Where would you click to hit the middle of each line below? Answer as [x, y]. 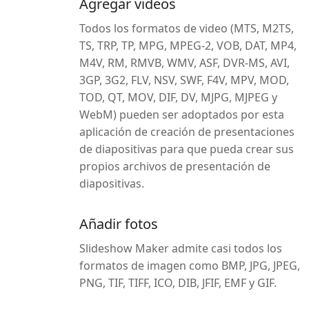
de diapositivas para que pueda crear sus [187, 149]
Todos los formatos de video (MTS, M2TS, [187, 28]
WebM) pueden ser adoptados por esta [182, 114]
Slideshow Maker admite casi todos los [181, 248]
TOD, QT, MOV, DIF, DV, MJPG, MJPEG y [178, 97]
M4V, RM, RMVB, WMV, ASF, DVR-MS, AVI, [185, 63]
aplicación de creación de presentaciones [187, 132]
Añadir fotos [119, 224]
